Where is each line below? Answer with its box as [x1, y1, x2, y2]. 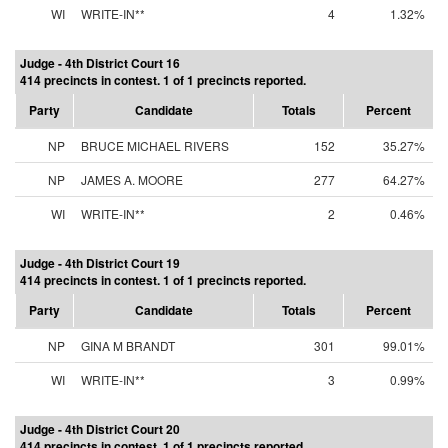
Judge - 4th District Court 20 [20, 420, 180, 438]
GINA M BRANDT [81, 337, 175, 354]
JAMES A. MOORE [81, 171, 183, 188]
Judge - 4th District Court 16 [20, 54, 180, 72]
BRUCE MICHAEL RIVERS [81, 137, 229, 154]
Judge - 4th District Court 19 [20, 254, 180, 272]
